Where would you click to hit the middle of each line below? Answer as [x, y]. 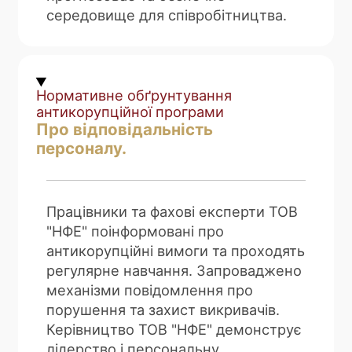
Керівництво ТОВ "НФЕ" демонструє [174, 330]
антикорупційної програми [130, 112]
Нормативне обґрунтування [134, 95]
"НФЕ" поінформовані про [136, 231]
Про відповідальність [124, 130]
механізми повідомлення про [150, 290]
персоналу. [81, 148]
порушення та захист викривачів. [163, 310]
